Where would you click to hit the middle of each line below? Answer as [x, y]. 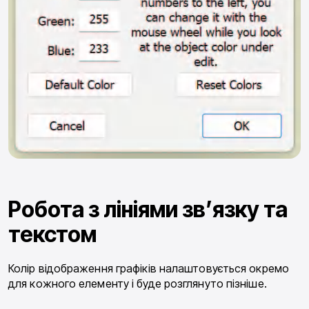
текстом [52, 234]
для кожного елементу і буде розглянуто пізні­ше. [138, 283]
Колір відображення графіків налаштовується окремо [149, 268]
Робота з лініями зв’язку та [148, 209]
